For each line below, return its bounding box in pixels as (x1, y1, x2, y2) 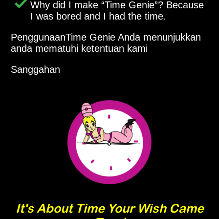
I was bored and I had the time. (30, 10, 167, 22)
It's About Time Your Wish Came (15, 200, 204, 215)
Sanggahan (11, 64, 61, 75)
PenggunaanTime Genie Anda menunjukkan (11, 31, 201, 43)
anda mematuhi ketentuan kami (11, 43, 148, 54)
